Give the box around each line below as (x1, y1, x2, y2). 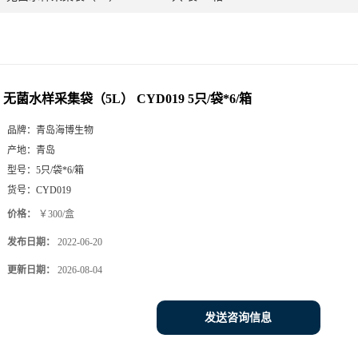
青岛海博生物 (36, 124, 93, 136)
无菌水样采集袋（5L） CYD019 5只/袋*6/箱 (3, 91, 252, 105)
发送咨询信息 (205, 311, 272, 324)
